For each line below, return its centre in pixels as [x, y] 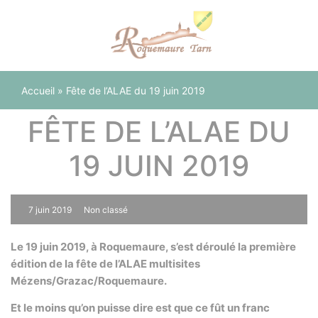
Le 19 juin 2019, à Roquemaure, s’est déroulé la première [153, 247]
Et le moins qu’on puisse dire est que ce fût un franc [140, 308]
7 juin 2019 [50, 210]
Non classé [106, 210]
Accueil [38, 91]
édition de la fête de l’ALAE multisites [105, 264]
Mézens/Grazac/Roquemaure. [89, 281]
